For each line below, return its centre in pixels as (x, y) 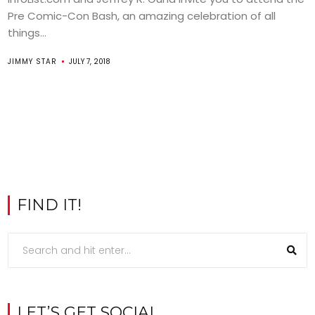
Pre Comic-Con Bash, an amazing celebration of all (142, 16)
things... (27, 33)
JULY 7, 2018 (90, 62)
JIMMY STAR (33, 62)
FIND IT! (50, 205)
